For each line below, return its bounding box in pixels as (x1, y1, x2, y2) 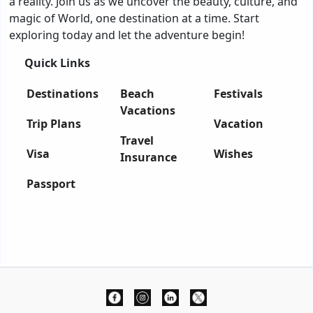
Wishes (214, 146, 253, 162)
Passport (27, 176, 75, 192)
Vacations (120, 103, 175, 119)
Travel (120, 133, 154, 149)
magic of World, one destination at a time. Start (9, 10, 259, 27)
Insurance (120, 150, 177, 166)
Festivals (214, 86, 263, 102)
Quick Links (24, 55, 90, 71)
